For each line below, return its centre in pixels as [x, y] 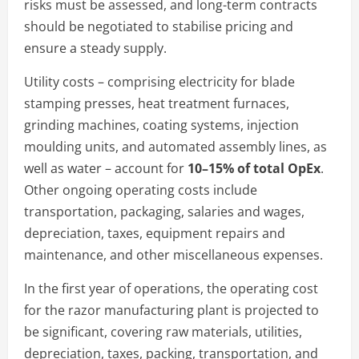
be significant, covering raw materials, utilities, [163, 331]
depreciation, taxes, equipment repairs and [155, 233]
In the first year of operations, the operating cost [171, 288]
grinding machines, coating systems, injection [161, 125]
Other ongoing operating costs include [141, 190]
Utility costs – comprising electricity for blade [159, 81]
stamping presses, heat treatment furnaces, [157, 103]
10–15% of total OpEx [254, 168]
